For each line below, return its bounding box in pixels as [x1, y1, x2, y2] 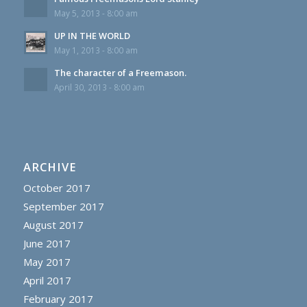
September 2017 [23, 199, 104, 213]
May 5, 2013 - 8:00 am [53, 7, 138, 19]
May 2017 [23, 254, 71, 269]
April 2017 [23, 273, 71, 287]
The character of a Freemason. [53, 66, 186, 79]
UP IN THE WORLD [53, 29, 130, 42]
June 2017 [23, 236, 71, 250]
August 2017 [23, 217, 84, 232]
